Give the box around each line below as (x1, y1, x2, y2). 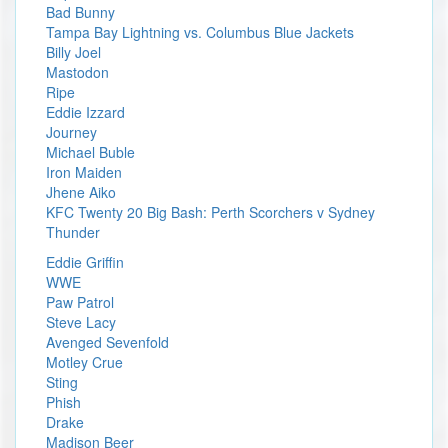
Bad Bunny (46, 2, 115, 22)
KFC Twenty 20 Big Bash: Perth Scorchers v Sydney (46, 202, 375, 222)
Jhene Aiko (46, 182, 116, 202)
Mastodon (46, 62, 109, 82)
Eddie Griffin (46, 252, 124, 272)
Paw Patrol (46, 292, 114, 312)
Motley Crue (46, 352, 123, 372)
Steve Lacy (46, 312, 116, 332)
